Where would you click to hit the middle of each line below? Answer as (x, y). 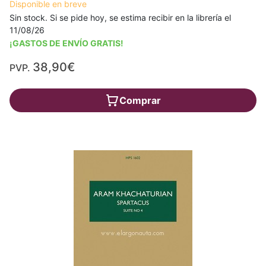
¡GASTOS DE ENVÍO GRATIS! (66, 43)
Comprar (140, 100)
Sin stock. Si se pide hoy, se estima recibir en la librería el (120, 18)
